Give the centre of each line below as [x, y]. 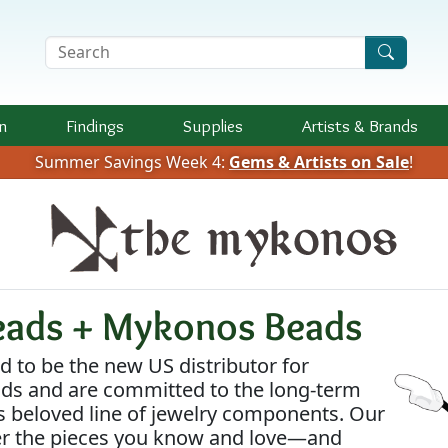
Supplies [213, 126]
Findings [95, 126]
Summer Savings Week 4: [132, 162]
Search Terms [95, 42]
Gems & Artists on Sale [319, 162]
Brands [393, 126]
